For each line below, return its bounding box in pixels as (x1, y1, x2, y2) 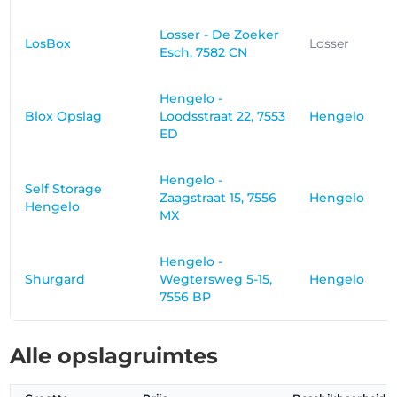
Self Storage (25, 181, 103, 197)
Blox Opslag (25, 108, 103, 124)
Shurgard (25, 271, 86, 287)
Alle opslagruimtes (10, 343, 219, 369)
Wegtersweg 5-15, (160, 271, 273, 287)
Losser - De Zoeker (160, 27, 280, 43)
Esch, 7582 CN (160, 44, 248, 60)
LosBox (25, 35, 72, 51)
